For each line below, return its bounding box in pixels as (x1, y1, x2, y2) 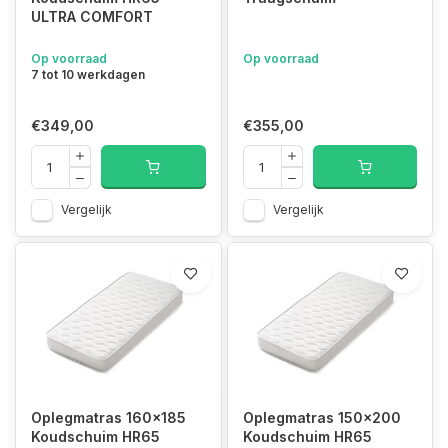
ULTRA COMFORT (31, 7, 153, 25)
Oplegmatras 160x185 (31, 408, 186, 426)
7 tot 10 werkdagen (31, 66, 145, 82)
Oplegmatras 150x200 (242, 408, 401, 426)
